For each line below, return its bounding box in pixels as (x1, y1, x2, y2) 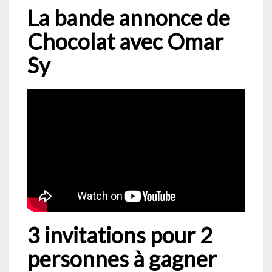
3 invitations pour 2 (27, 222, 212, 249)
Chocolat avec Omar (27, 27, 223, 55)
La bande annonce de (27, 4, 230, 31)
